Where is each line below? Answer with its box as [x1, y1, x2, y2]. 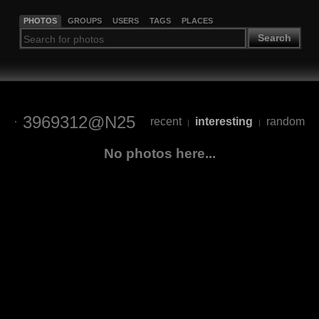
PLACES [181, 16, 213, 25]
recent [150, 115, 182, 128]
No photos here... [103, 145, 216, 161]
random [266, 115, 305, 128]
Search [257, 32, 291, 44]
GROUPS [67, 16, 102, 25]
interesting [194, 115, 253, 128]
